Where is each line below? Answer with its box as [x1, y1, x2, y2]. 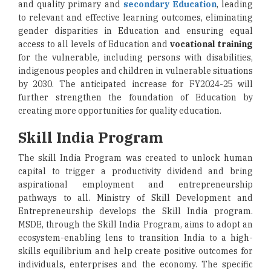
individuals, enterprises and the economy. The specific [18, 259, 253, 270]
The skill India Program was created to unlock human [18, 152, 253, 163]
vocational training [169, 39, 253, 50]
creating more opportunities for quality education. [18, 105, 221, 116]
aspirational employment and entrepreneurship [18, 179, 253, 190]
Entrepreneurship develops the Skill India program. [18, 206, 253, 217]
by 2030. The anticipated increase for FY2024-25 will [18, 79, 253, 90]
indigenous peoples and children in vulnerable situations [18, 65, 253, 76]
